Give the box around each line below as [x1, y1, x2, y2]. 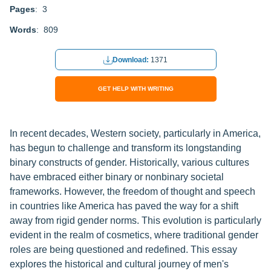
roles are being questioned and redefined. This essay [10, 244, 237, 255]
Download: [113, 56, 151, 65]
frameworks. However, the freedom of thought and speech [10, 186, 255, 197]
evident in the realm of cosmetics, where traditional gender [10, 230, 258, 240]
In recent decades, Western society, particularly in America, [10, 128, 261, 139]
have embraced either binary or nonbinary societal [10, 172, 224, 182]
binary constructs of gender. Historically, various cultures [10, 157, 249, 168]
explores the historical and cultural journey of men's [10, 259, 229, 269]
